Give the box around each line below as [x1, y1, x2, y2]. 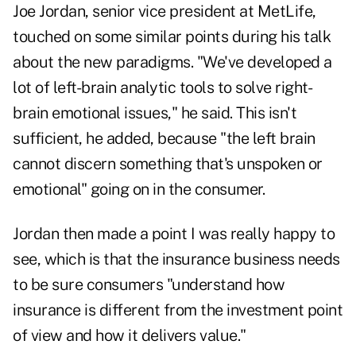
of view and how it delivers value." [13, 326, 246, 346]
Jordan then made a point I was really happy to [13, 224, 335, 244]
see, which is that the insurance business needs [13, 250, 340, 269]
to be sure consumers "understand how [13, 275, 284, 295]
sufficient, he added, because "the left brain [13, 129, 315, 149]
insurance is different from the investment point [13, 300, 342, 320]
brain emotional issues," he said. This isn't [13, 103, 296, 123]
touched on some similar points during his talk [13, 27, 331, 47]
